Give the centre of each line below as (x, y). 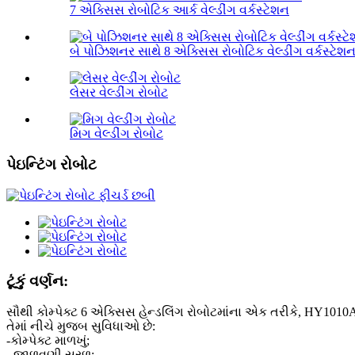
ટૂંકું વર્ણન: (37, 281)
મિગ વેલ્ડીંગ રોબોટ (116, 134)
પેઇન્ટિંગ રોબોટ (52, 164)
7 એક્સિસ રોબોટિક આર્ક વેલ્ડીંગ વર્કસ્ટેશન (179, 10)
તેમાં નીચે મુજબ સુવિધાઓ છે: (81, 326)
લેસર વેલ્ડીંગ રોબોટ (119, 93)
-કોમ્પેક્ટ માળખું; (48, 341)
